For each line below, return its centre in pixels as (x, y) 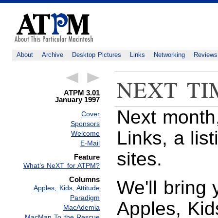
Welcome (85, 134)
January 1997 (77, 100)
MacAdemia (82, 208)
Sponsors (85, 124)
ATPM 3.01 (82, 93)
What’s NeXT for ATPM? (61, 166)
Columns (84, 180)
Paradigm (85, 198)
